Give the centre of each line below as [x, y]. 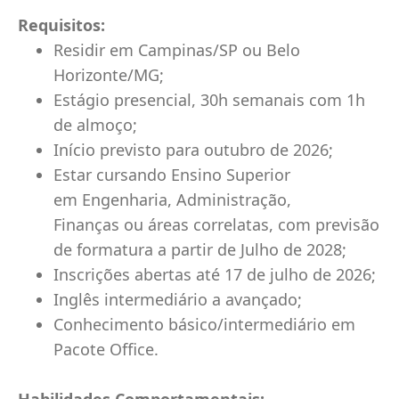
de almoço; [95, 125]
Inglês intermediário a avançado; [178, 299]
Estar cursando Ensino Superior [172, 175]
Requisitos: [61, 25]
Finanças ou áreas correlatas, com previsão [216, 224]
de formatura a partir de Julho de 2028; [200, 249]
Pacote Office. [106, 349]
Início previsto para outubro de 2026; [193, 150]
